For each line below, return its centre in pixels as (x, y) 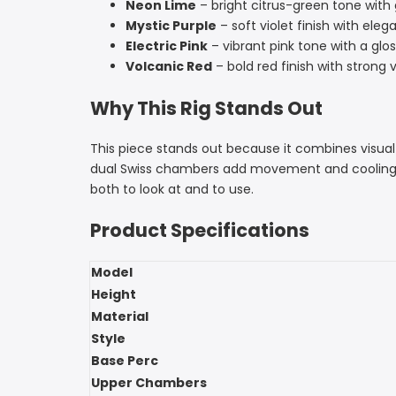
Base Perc (125, 360)
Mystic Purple (171, 26)
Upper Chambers (149, 382)
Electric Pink (167, 46)
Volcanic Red (169, 67)
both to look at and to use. (172, 190)
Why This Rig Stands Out (206, 108)
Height (114, 294)
